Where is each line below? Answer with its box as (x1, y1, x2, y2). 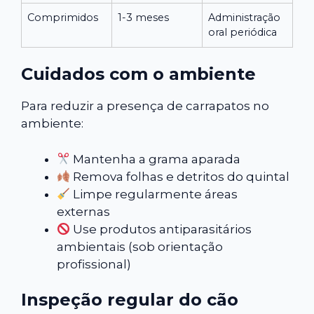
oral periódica (208, 25, 277, 39)
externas (57, 204, 110, 219)
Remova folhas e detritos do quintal (70, 169, 290, 184)
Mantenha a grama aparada (70, 151, 241, 166)
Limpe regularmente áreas (70, 186, 238, 201)
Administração (208, 11, 280, 24)
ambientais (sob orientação (57, 239, 223, 254)
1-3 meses (118, 11, 169, 24)
